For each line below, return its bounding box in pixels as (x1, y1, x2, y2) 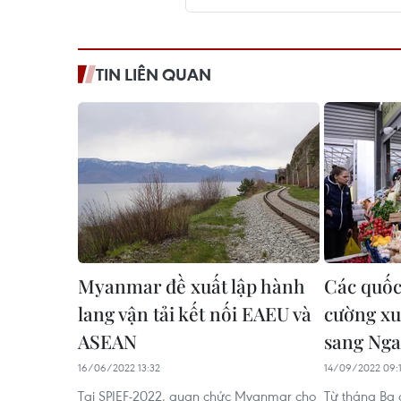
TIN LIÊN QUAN (96, 63, 211, 85)
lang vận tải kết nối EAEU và (78, 300, 311, 326)
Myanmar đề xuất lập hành (78, 272, 305, 298)
